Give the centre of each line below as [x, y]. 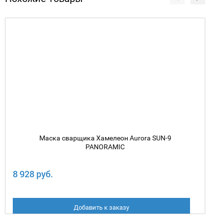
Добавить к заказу [102, 207]
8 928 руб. [33, 174]
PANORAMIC [105, 147]
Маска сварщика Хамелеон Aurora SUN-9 [105, 138]
